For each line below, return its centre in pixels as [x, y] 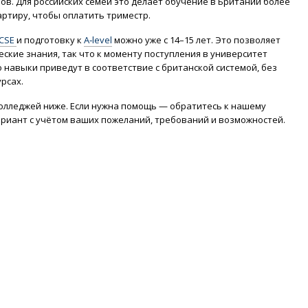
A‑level [98, 40]
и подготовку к [50, 40]
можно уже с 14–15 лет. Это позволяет [196, 40]
